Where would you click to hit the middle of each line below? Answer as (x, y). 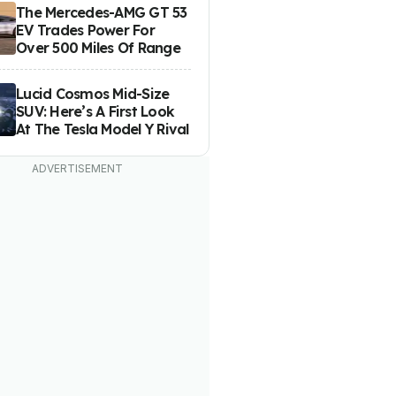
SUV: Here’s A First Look (95, 111)
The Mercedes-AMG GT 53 (102, 12)
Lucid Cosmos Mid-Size (93, 93)
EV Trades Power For (85, 30)
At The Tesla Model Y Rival (103, 129)
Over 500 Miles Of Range (98, 47)
